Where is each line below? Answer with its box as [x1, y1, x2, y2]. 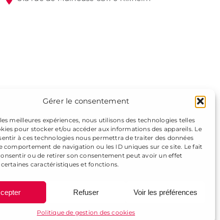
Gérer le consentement [42, 96, 130, 106]
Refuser [73, 188, 99, 196]
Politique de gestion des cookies [37, 209, 135, 216]
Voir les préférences [133, 188, 197, 196]
